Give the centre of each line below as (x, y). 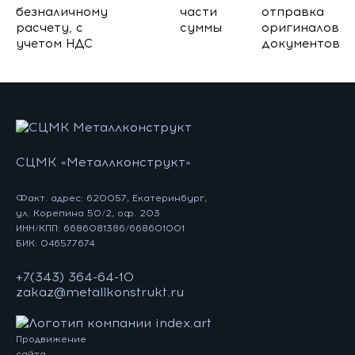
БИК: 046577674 (55, 243)
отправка (293, 12)
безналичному (62, 12)
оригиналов (301, 28)
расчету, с (50, 28)
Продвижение (51, 339)
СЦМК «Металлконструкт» (103, 162)
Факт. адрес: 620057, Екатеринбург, (111, 198)
